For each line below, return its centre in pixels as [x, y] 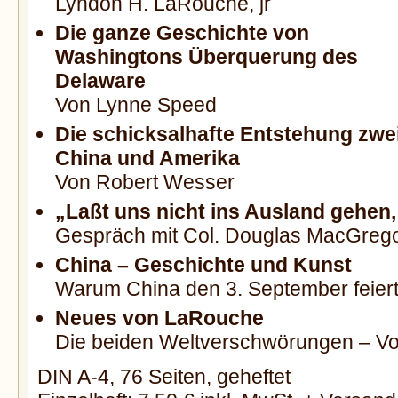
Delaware [100, 81]
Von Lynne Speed [136, 105]
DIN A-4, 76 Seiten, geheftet [164, 377]
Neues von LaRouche [159, 318]
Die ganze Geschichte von [182, 33]
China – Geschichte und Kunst [203, 265]
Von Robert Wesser [145, 183]
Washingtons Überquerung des [207, 57]
